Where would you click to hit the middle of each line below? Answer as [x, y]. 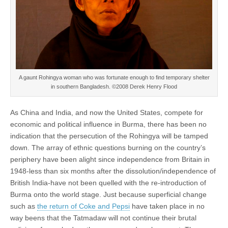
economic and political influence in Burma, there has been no [108, 124]
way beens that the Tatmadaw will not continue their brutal [103, 218]
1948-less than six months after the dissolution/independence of [113, 171]
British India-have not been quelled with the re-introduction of [108, 183]
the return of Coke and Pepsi [83, 206]
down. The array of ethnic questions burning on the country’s [108, 148]
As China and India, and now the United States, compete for [107, 113]
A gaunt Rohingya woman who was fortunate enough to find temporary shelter [114, 78]
